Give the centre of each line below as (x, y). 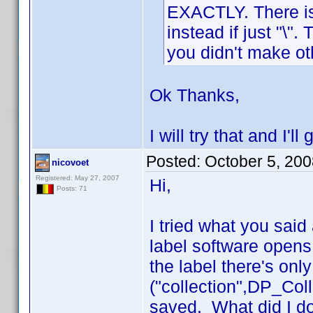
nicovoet (70, 162)
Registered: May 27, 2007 (78, 178)
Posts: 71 (71, 189)
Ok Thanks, (195, 95)
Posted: (175, 161)
